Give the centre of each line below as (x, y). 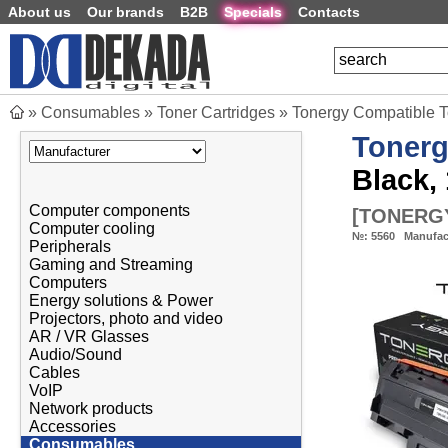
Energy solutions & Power (121, 300)
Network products (91, 408)
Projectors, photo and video (126, 318)
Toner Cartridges (216, 112)
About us (39, 12)
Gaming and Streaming (111, 264)
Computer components (109, 210)
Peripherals (70, 246)
